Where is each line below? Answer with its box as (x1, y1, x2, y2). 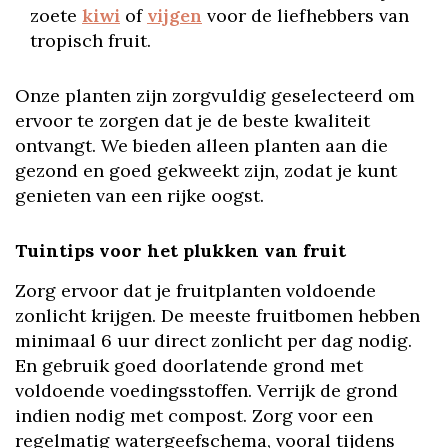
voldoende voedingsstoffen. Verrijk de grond (15, 379, 398, 402)
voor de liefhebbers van (202, 4, 409, 27)
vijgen (147, 4, 202, 27)
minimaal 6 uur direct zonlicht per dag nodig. (15, 329, 412, 352)
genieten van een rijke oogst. (15, 184, 264, 207)
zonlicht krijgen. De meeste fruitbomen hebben (15, 304, 420, 327)
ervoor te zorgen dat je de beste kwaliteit (15, 109, 370, 132)
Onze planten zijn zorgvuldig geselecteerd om (15, 84, 415, 107)
